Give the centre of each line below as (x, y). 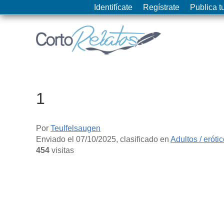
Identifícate (113, 7)
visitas (62, 150)
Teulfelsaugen (75, 128)
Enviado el (56, 139)
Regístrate (161, 7)
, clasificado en (143, 139)
